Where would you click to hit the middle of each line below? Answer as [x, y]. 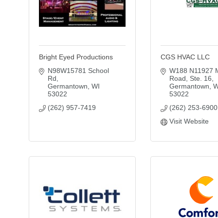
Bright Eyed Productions [76, 57]
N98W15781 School [78, 71]
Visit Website [189, 121]
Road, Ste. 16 [190, 78]
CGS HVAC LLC [185, 57]
